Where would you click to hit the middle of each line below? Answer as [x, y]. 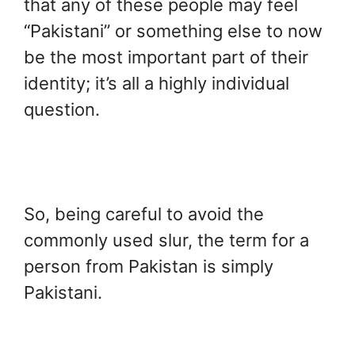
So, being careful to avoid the [144, 214]
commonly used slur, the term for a [166, 240]
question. [62, 109]
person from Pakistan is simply [149, 266]
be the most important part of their [166, 57]
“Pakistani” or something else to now [173, 31]
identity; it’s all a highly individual [157, 83]
